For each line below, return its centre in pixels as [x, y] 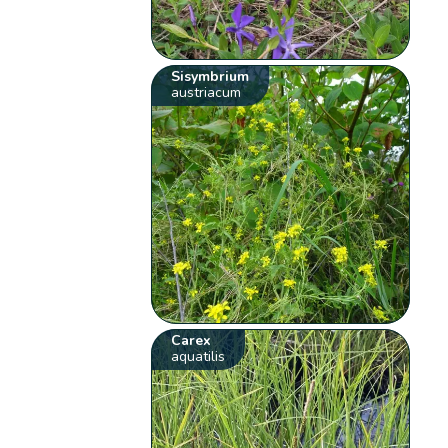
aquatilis [198, 356]
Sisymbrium [210, 76]
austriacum [206, 92]
